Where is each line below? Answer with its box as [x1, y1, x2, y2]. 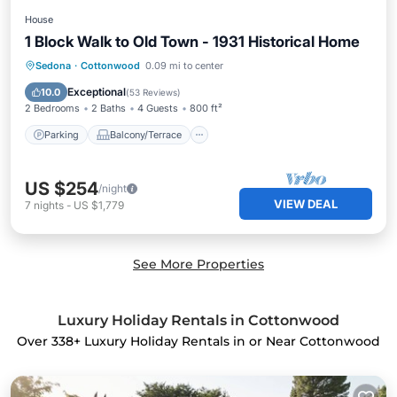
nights [34, 198, 64, 212]
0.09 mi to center [145, 59, 223, 72]
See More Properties [133, 256, 264, 272]
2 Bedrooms [25, 102, 80, 114]
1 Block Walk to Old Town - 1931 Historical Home [25, 33, 360, 51]
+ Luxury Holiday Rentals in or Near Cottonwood [74, 333, 380, 349]
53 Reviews [129, 87, 177, 97]
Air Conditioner [98, 81, 167, 93]
